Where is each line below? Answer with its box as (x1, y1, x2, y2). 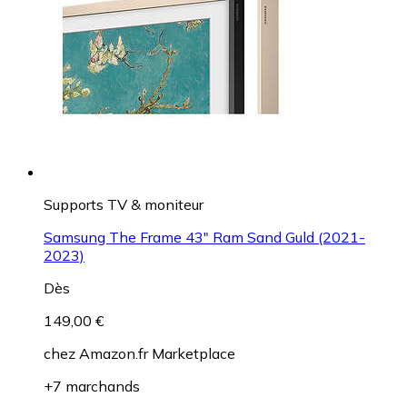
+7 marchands (44, 376, 140, 395)
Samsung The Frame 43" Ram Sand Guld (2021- (44, 227, 365, 246)
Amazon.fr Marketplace (79, 343, 235, 362)
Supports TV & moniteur (44, 194, 203, 213)
